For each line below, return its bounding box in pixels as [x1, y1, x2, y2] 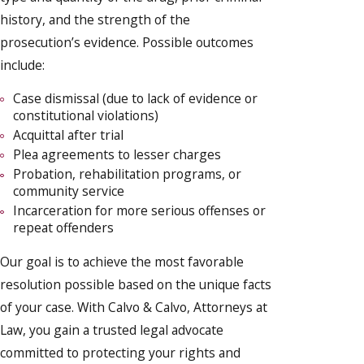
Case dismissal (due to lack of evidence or [12, 89, 258, 107]
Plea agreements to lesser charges [12, 145, 221, 164]
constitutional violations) [12, 106, 158, 124]
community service [12, 182, 124, 201]
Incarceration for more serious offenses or [12, 201, 266, 220]
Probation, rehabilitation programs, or [12, 165, 241, 184]
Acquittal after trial [12, 125, 123, 144]
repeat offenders [12, 219, 114, 237]
